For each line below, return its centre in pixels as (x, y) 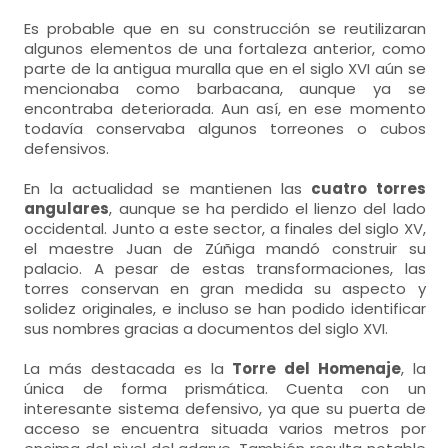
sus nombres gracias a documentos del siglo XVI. (206, 328)
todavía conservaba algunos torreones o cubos (225, 128)
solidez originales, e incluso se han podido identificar (225, 308)
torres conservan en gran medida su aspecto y (225, 288)
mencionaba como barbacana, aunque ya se (225, 88)
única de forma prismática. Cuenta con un (225, 388)
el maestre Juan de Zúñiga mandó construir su (225, 248)
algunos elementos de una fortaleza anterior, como (225, 48)
